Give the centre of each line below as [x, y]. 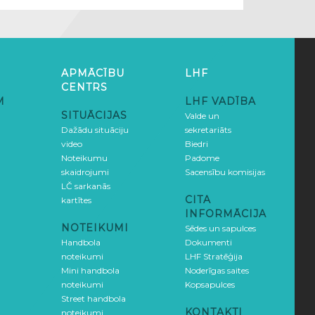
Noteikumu [84, 158]
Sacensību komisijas [225, 172]
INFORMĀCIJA [226, 214]
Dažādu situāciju [95, 130]
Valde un [202, 116]
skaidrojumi [85, 172]
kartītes [76, 200]
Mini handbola [90, 271]
